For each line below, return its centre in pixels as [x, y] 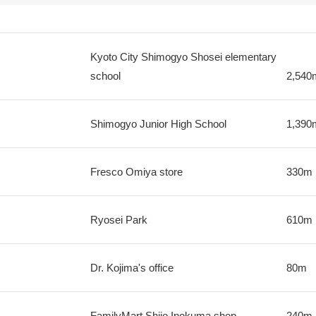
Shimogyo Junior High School [158, 124]
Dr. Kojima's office [132, 268]
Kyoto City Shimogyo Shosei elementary [183, 57]
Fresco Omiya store [136, 172]
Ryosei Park [119, 220]
